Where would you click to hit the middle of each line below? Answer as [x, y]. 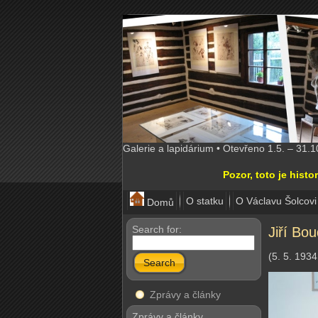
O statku [205, 201]
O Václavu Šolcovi [276, 201]
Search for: [157, 229]
